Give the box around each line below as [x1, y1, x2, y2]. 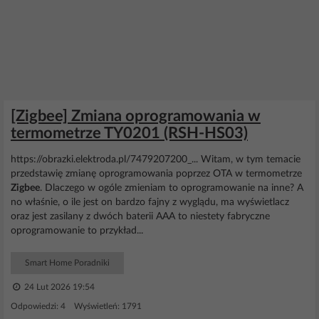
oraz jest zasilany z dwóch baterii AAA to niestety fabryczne [11, 211, 270, 221]
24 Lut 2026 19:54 [22, 283, 95, 291]
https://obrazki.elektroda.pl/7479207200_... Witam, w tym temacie [11, 155, 300, 164]
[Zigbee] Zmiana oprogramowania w [11, 108, 261, 124]
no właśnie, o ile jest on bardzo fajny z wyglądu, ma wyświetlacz [11, 197, 289, 207]
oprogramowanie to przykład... [11, 226, 143, 236]
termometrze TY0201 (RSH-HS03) [11, 125, 248, 141]
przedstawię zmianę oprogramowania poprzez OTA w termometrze [11, 169, 302, 179]
